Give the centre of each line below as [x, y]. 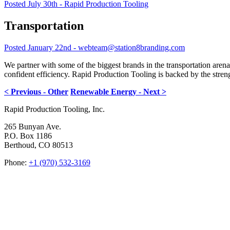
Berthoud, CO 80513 [39, 145]
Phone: [16, 162]
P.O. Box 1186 [28, 136]
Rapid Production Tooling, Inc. [54, 109]
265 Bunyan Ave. [33, 126]
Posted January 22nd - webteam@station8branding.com [94, 47]
